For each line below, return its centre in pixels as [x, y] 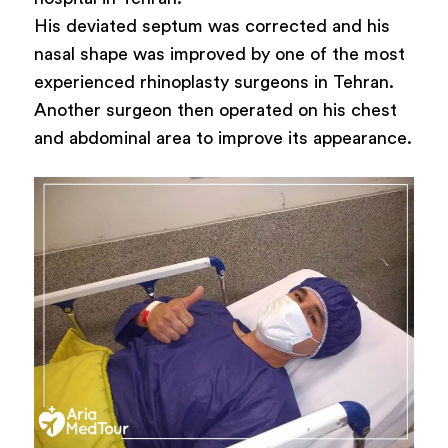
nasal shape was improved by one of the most [219, 54]
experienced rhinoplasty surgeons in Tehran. [213, 82]
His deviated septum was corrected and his [211, 26]
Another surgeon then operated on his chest [215, 110]
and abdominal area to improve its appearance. [222, 138]
